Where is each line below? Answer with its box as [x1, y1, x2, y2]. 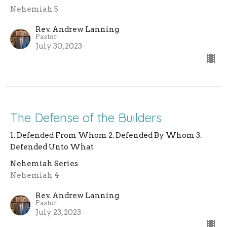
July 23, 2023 [35, 208, 81, 217]
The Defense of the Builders [10, 110, 162, 126]
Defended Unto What [10, 142, 94, 152]
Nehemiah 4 [10, 171, 59, 180]
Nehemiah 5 [10, 5, 58, 14]
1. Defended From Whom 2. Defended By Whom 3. [10, 131, 202, 140]
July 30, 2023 [35, 42, 82, 51]
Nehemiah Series [10, 159, 78, 169]
